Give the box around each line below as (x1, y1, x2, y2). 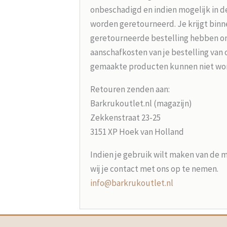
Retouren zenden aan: (90, 83, 170, 95)
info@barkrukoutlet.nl (90, 177, 173, 188)
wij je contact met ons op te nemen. (90, 163, 218, 174)
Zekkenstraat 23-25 (90, 111, 161, 123)
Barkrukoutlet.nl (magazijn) (90, 97, 192, 109)
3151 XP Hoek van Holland (90, 126, 184, 137)
